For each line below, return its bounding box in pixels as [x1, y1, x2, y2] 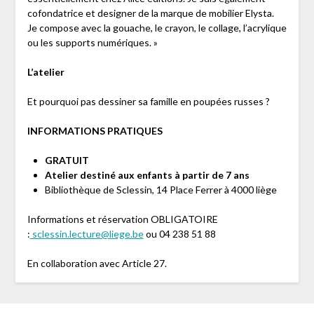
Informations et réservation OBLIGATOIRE [27, 213, 218, 226]
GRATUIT [44, 154, 89, 167]
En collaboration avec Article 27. [27, 257, 167, 270]
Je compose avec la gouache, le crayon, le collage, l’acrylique [27, 22, 287, 34]
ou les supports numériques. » [27, 36, 160, 49]
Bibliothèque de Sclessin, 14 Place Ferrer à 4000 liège [44, 184, 277, 196]
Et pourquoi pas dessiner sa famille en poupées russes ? [27, 95, 270, 108]
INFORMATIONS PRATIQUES [27, 125, 163, 137]
